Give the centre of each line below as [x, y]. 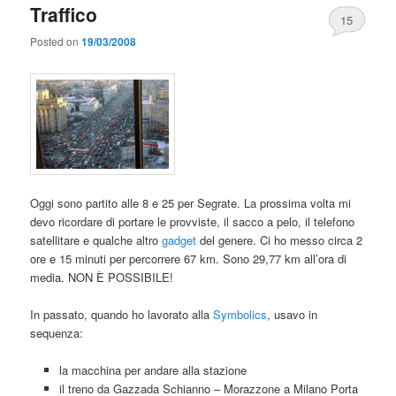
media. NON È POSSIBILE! [102, 277]
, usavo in [293, 314]
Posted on [56, 42]
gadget [179, 240]
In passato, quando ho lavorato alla [122, 314]
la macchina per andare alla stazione [152, 369]
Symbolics [240, 314]
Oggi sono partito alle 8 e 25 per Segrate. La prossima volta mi [191, 202]
